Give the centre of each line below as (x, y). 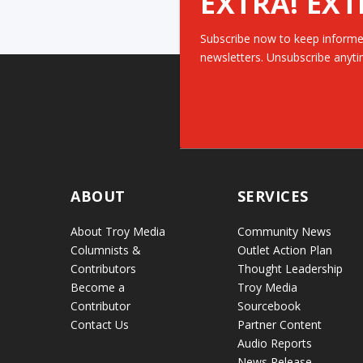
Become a (98, 288)
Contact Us (100, 325)
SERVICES (273, 196)
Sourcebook (269, 306)
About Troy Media (118, 232)
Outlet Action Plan (284, 250)
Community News (284, 232)
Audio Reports (274, 344)
